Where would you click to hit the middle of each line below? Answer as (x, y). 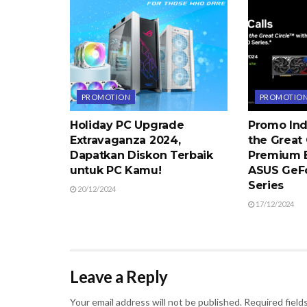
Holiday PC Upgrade (127, 125)
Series (266, 186)
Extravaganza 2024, (125, 140)
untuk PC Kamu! (116, 171)
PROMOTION (106, 97)
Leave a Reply (119, 277)
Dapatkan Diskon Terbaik (142, 156)
